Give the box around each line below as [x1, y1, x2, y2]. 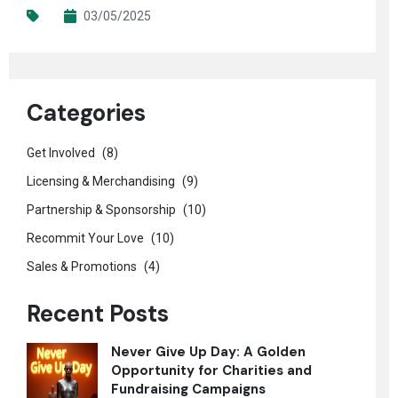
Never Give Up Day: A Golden [111, 343, 306, 361]
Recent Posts [27, 298, 169, 329]
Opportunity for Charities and [111, 362, 312, 379]
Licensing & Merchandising [27, 174, 178, 188]
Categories [27, 98, 146, 128]
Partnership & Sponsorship [27, 203, 179, 217]
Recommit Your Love [27, 231, 147, 245]
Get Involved [27, 146, 98, 160]
